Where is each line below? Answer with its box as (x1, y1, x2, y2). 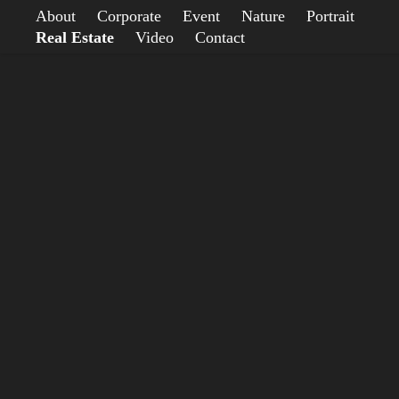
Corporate (97, 7, 162, 25)
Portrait (306, 7, 355, 25)
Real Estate (36, 28, 115, 46)
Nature (241, 7, 286, 25)
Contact (195, 28, 246, 46)
